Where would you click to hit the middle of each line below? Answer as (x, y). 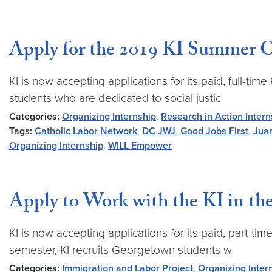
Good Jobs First (214, 131)
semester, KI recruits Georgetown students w (121, 250)
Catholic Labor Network (86, 131)
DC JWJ (159, 131)
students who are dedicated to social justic (115, 98)
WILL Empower (140, 146)
